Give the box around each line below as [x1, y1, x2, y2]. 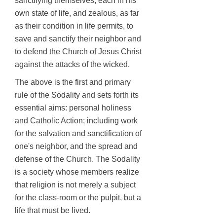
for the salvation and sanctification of [15, 129, 142, 138]
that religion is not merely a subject [15, 181, 136, 189]
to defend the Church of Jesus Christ [15, 47, 142, 56]
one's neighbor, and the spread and [15, 142, 138, 150]
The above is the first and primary [15, 78, 131, 86]
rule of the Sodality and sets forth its [15, 91, 139, 99]
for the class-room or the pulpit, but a [15, 193, 141, 202]
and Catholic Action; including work [15, 116, 138, 125]
